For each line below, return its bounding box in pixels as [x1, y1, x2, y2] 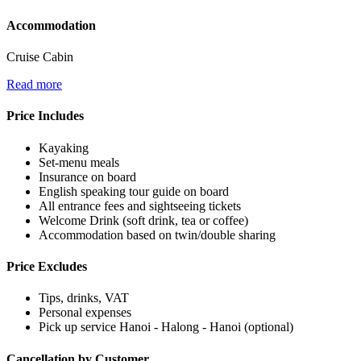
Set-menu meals [39, 155, 119, 169]
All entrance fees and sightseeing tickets [39, 198, 241, 213]
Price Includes [6, 109, 84, 123]
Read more [6, 77, 62, 92]
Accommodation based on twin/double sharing [39, 227, 276, 242]
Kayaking [39, 140, 89, 155]
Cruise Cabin [6, 50, 73, 64]
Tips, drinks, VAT [39, 291, 129, 305]
